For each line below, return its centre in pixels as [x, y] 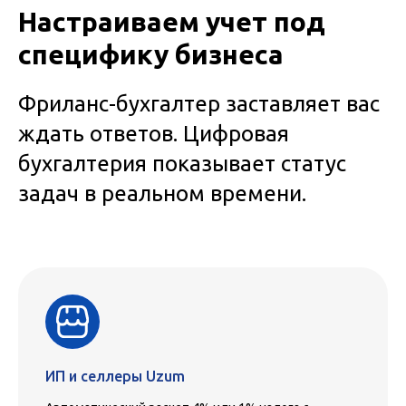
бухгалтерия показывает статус [182, 163]
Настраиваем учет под [172, 21]
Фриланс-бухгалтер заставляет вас [199, 103]
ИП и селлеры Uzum [115, 376]
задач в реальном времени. [162, 193]
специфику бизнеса [151, 54]
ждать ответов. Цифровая [154, 133]
